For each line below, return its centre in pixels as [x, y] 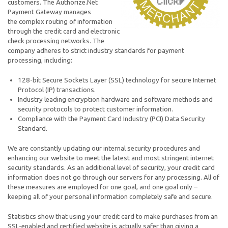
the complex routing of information [60, 22]
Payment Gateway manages [49, 12]
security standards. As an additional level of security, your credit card [111, 168]
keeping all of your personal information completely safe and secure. [110, 197]
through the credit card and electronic [64, 31]
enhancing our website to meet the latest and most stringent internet [111, 158]
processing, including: [40, 60]
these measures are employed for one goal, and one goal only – [103, 187]
